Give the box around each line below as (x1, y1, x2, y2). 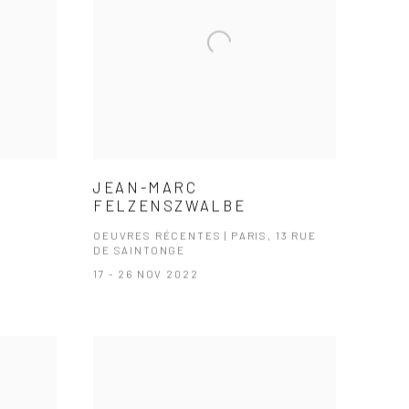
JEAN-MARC (93, 177, 198, 196)
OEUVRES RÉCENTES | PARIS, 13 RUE (93, 228, 317, 242)
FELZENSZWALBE (93, 195, 246, 215)
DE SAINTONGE (93, 243, 186, 257)
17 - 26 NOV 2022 (93, 267, 199, 280)
